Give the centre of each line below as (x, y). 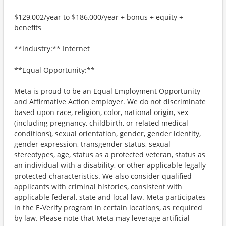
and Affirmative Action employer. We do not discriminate (110, 102)
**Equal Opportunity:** (54, 70)
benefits (28, 27)
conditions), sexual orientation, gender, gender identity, (107, 133)
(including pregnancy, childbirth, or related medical (101, 123)
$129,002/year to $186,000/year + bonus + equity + (99, 17)
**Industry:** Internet (52, 49)
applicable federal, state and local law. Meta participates (110, 197)
